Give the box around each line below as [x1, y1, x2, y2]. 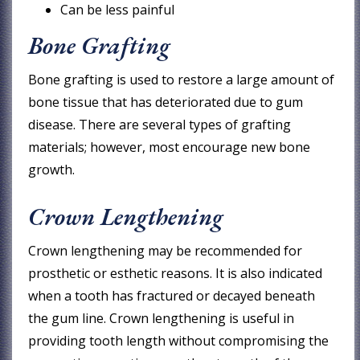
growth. [28, 160, 76, 178]
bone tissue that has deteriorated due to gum [28, 92, 304, 111]
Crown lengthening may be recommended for [28, 241, 303, 260]
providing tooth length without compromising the [28, 331, 329, 350]
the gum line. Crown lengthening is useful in [28, 309, 295, 327]
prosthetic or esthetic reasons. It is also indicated [28, 264, 323, 282]
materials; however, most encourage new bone [28, 137, 311, 156]
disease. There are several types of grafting [28, 115, 292, 133]
